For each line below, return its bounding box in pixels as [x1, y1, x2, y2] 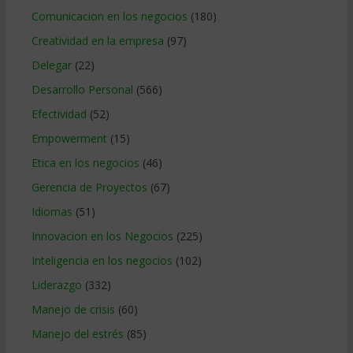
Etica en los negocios [31, 154, 139, 170]
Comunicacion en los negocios [31, 8, 188, 24]
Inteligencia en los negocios [31, 252, 173, 268]
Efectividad [31, 106, 87, 121]
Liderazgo [31, 277, 82, 292]
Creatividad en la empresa [31, 32, 164, 48]
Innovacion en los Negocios [31, 228, 173, 243]
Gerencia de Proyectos [31, 179, 147, 195]
